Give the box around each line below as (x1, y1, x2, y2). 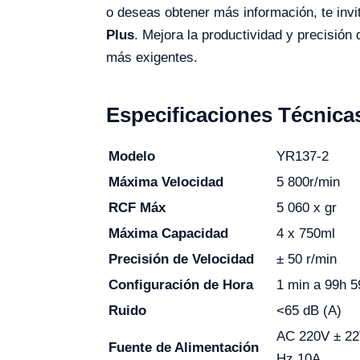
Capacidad (162, 226, 228, 241)
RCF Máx (108, 200, 166, 215)
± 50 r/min (276, 252, 337, 267)
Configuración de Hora (108, 277, 253, 292)
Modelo (108, 149, 155, 164)
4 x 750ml (276, 226, 335, 241)
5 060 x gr (276, 200, 337, 215)
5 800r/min (276, 174, 340, 190)
